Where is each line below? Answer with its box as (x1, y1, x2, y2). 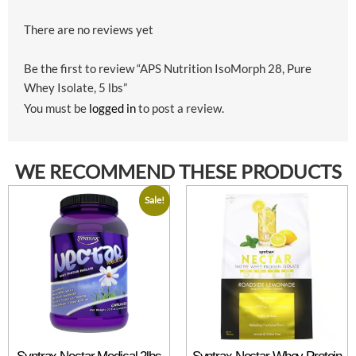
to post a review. (136, 101, 224, 116)
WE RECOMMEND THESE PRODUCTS (14, 160, 342, 184)
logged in (89, 101, 136, 116)
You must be (24, 101, 89, 116)
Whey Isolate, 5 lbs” (24, 80, 127, 95)
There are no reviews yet (24, 22, 153, 37)
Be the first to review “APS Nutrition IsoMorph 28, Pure (24, 61, 311, 76)
